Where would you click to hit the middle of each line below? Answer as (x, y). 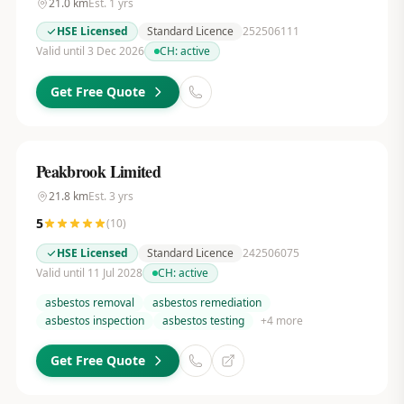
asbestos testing (203, 321)
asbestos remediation (207, 303)
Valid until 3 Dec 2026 (90, 51)
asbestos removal (89, 303)
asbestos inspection (94, 321)
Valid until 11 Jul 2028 (89, 273)
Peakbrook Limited (98, 171)
